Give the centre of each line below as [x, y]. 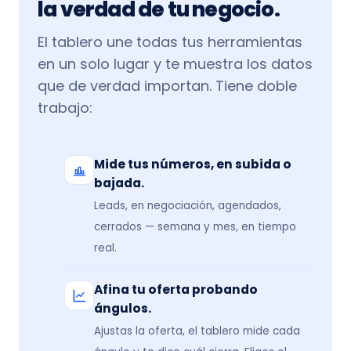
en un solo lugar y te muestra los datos [175, 64]
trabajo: [65, 108]
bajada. [119, 183]
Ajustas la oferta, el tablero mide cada [197, 331]
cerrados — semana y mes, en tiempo [195, 227]
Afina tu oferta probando [176, 290]
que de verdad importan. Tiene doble [167, 86]
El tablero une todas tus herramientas [170, 42]
